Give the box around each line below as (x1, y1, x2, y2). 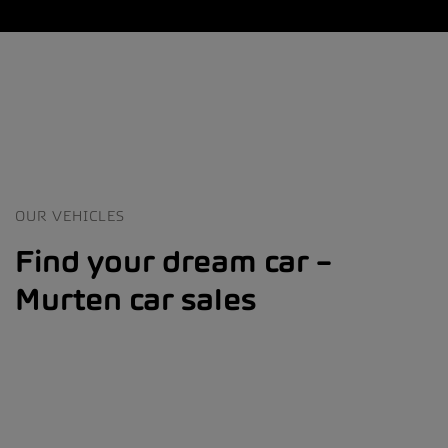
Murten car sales (15, 281, 256, 318)
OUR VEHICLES (15, 206, 125, 226)
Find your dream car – (15, 243, 332, 280)
